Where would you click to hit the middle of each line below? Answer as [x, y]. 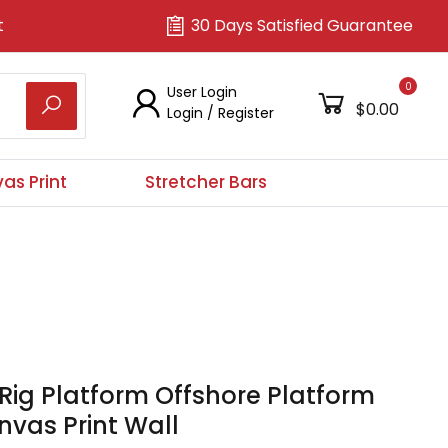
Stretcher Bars [205, 182]
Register [246, 113]
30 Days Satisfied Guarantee [302, 25]
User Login [202, 92]
